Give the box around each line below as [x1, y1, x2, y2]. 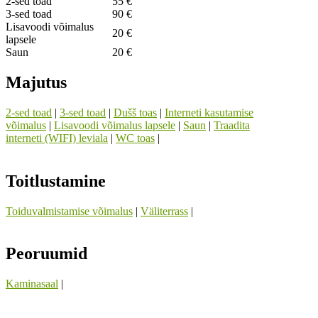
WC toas [116, 131, 155, 144]
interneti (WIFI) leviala [6, 131, 108, 144]
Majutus [6, 72, 67, 92]
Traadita [214, 119, 250, 131]
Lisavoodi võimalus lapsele [54, 119, 175, 131]
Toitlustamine [6, 171, 106, 190]
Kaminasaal [6, 278, 58, 290]
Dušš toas [114, 106, 157, 119]
